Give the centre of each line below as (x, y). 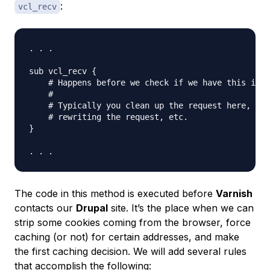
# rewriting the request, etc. (108, 117)
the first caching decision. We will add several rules (130, 251)
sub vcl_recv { (63, 71)
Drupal (92, 208)
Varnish (234, 193)
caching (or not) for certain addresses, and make (127, 237)
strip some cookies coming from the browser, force (133, 222)
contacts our (45, 208)
